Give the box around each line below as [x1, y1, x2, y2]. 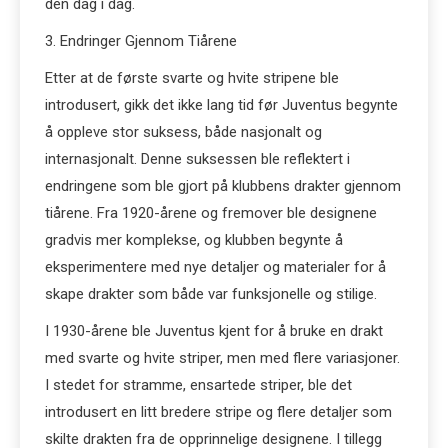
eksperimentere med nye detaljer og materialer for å [45, 258, 386, 276]
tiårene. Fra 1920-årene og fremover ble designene [45, 204, 377, 222]
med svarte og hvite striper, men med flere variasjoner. [45, 349, 400, 367]
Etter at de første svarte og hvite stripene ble [45, 69, 339, 87]
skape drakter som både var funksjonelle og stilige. [45, 285, 377, 303]
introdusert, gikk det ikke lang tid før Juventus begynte [45, 96, 398, 114]
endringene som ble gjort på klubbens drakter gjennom [45, 177, 401, 195]
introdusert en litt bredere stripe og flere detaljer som [45, 403, 392, 421]
